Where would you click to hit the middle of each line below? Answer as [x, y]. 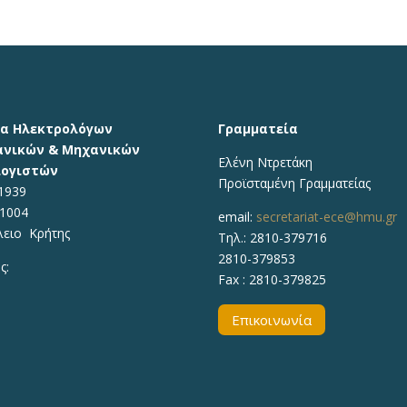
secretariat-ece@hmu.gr [327, 217]
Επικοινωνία [272, 319]
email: [238, 217]
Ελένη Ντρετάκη [266, 163]
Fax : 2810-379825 [273, 280]
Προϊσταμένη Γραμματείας [295, 184]
